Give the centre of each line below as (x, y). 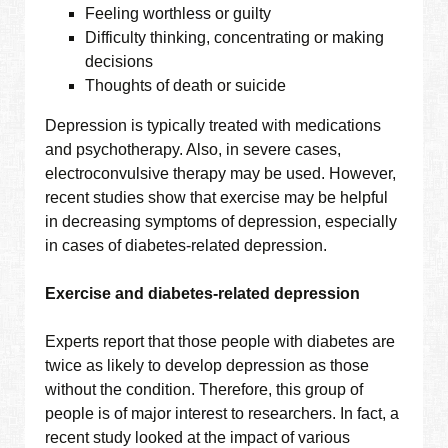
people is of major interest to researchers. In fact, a (222, 414)
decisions (119, 62)
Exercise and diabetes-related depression (203, 294)
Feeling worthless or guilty (178, 14)
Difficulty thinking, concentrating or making (235, 38)
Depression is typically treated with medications (213, 126)
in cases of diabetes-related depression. (186, 246)
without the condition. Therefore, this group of (204, 390)
